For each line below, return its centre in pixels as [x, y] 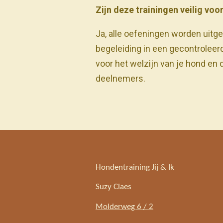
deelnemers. [120, 79]
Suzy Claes [113, 187]
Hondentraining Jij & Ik [136, 167]
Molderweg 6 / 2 [124, 207]
